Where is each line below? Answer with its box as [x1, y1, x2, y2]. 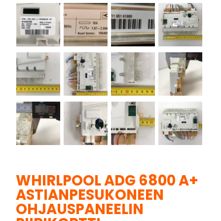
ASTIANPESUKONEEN [16, 184, 164, 205]
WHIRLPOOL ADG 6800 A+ [16, 170, 199, 190]
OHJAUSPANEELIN [16, 199, 144, 219]
